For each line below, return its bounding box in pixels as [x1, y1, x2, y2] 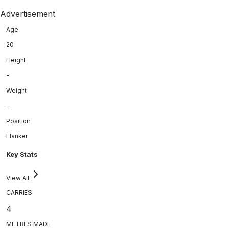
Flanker [6, 132, 28, 140]
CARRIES [6, 188, 32, 196]
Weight [6, 86, 27, 94]
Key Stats [6, 150, 38, 158]
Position [6, 117, 31, 125]
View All [6, 174, 30, 182]
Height [6, 55, 26, 64]
